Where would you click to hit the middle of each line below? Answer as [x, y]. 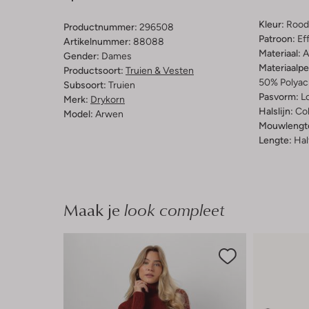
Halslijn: [276, 111]
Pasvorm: [278, 97]
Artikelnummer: [97, 42]
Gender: [81, 56]
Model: [78, 114]
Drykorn [108, 100]
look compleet [172, 210]
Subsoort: [85, 85]
